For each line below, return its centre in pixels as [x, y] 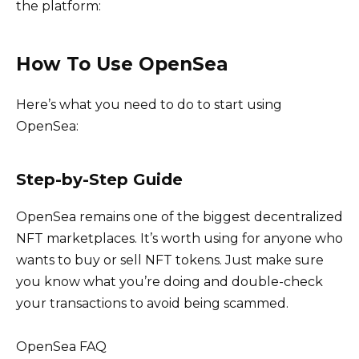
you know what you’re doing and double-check [169, 282]
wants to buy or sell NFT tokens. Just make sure [170, 260]
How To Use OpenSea [122, 65]
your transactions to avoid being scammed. [152, 304]
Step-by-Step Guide [99, 180]
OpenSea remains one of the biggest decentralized [179, 217]
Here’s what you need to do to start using [149, 105]
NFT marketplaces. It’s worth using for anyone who [179, 239]
